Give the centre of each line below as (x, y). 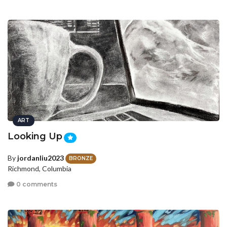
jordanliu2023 (41, 158)
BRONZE (81, 158)
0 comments (36, 184)
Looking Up (35, 137)
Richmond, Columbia (40, 168)
